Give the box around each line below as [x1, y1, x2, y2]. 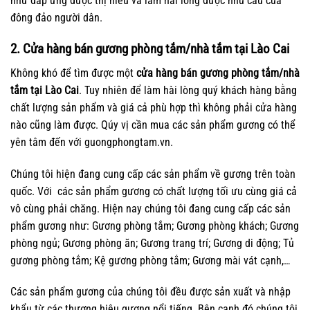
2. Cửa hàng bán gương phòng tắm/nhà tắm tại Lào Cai [10, 41, 289, 57]
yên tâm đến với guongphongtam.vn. [10, 135, 173, 149]
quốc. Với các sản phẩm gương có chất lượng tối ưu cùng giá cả [10, 184, 297, 198]
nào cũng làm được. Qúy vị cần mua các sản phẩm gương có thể [10, 118, 295, 131]
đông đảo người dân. [10, 11, 102, 25]
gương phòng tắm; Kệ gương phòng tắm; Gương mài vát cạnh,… [10, 253, 290, 267]
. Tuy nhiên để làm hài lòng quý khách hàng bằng [79, 83, 297, 97]
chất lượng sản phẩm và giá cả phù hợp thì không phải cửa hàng [10, 100, 297, 114]
